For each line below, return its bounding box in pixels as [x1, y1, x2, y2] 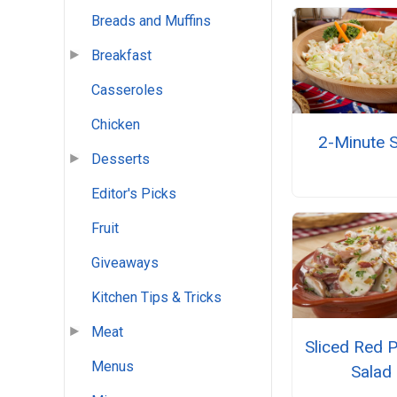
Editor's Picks [91, 185, 176, 203]
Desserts [91, 151, 150, 168]
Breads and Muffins [91, 12, 211, 30]
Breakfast [91, 47, 152, 65]
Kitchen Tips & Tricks [91, 289, 222, 307]
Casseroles [91, 82, 163, 99]
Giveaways [91, 254, 159, 272]
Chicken [91, 116, 140, 134]
